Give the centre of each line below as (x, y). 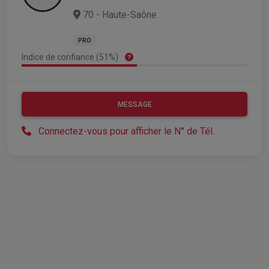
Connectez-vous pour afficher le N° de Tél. (126, 131)
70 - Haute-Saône (119, 15)
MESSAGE (134, 105)
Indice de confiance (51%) (71, 57)
